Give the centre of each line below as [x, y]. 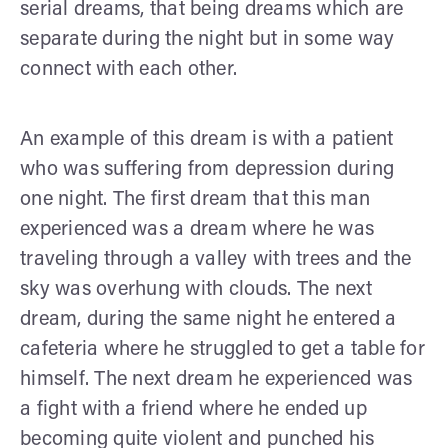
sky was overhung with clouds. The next [196, 289]
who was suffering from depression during [207, 169]
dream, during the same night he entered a [208, 319]
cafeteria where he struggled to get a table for [222, 349]
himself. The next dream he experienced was [216, 379]
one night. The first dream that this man [195, 199]
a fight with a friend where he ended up [193, 409]
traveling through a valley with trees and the [216, 259]
